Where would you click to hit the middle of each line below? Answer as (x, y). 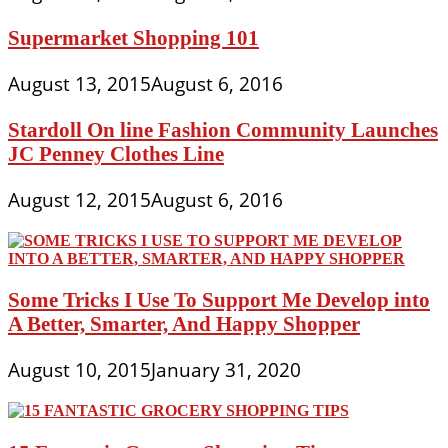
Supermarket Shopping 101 (133, 38)
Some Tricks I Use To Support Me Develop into (219, 300)
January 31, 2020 (226, 370)
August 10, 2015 (79, 370)
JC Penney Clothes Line (116, 153)
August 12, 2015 (79, 199)
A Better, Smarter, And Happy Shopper (184, 324)
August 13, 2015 (79, 83)
